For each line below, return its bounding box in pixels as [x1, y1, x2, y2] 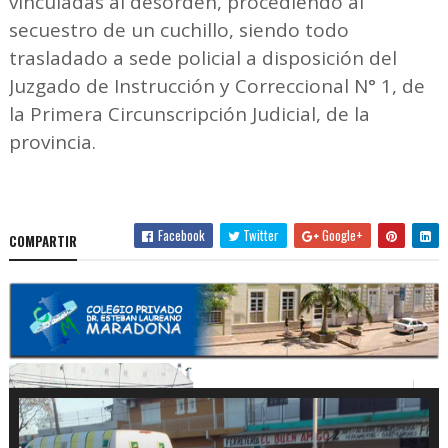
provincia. [8, 128, 101, 155]
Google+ [319, 224, 364, 245]
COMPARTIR [8, 230, 77, 251]
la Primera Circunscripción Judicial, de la [8, 100, 370, 127]
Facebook [155, 224, 206, 245]
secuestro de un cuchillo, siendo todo [8, 16, 349, 43]
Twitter [240, 224, 280, 245]
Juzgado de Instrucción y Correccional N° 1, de [8, 72, 425, 99]
